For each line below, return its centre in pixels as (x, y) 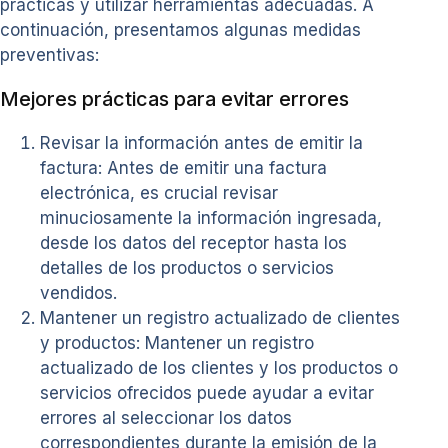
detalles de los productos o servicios (187, 267)
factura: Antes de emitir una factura (183, 167)
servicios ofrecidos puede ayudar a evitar (207, 392)
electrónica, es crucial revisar (159, 192)
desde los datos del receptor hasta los (193, 242)
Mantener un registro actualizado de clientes (220, 317)
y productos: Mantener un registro (177, 342)
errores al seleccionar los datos (166, 417)
